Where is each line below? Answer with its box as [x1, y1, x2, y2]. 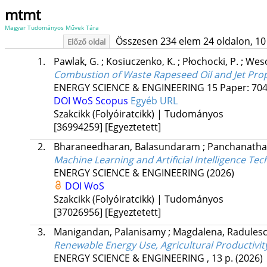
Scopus [95, 94, 131, 108]
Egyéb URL [130, 94, 178, 108]
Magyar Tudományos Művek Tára [5, 23, 99, 32]
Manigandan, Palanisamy [53, 225, 168, 239]
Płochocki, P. [182, 55, 241, 69]
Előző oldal [67, 36, 105, 47]
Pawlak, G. [53, 55, 101, 69]
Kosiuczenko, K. [105, 55, 178, 69]
